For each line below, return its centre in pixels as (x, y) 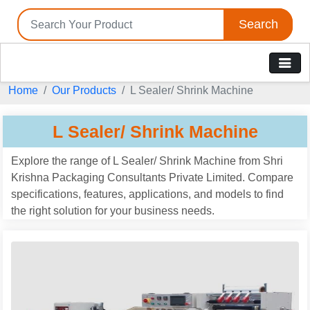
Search (258, 24)
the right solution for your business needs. (113, 211)
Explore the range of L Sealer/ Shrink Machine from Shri (147, 161)
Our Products (84, 90)
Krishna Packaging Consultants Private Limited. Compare (152, 177)
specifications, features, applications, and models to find (147, 194)
